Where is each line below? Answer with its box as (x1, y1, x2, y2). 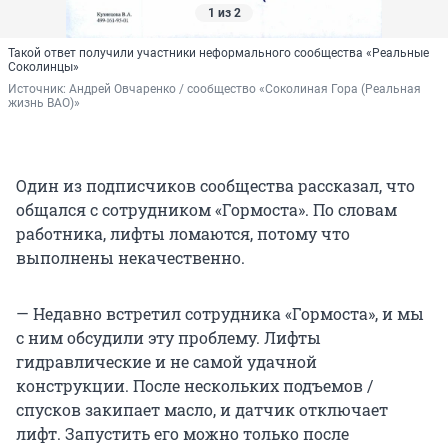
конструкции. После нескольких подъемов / (16, 375, 373, 397)
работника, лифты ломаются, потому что (16, 223, 350, 245)
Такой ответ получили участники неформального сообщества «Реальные (8, 46, 429, 61)
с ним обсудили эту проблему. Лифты (16, 327, 321, 349)
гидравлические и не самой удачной (16, 351, 317, 373)
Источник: (8, 82, 69, 97)
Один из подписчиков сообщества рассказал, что (16, 175, 415, 197)
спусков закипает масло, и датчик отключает (16, 399, 388, 421)
